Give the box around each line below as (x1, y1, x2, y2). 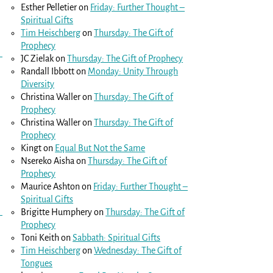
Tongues (21, 258, 53, 268)
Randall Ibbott (21, 66, 75, 76)
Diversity (21, 79, 55, 89)
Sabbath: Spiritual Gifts (73, 232, 161, 243)
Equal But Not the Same (55, 143, 146, 153)
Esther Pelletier (21, 2, 77, 12)
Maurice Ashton (21, 181, 80, 191)
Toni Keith (21, 232, 60, 243)
